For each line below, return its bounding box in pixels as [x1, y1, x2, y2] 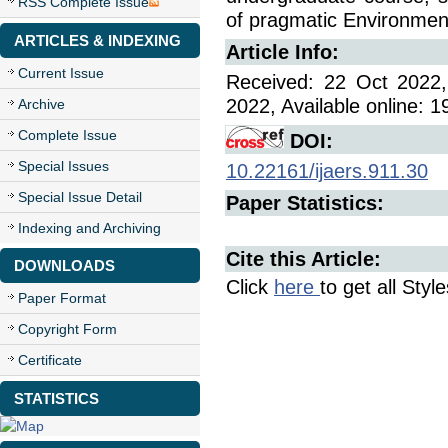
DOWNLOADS [14, 257, 115, 274]
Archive [18, 96, 65, 112]
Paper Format [18, 290, 106, 306]
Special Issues [18, 158, 109, 174]
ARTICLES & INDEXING [14, 32, 181, 49]
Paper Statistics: [226, 192, 384, 214]
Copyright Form [18, 321, 117, 337]
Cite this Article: [226, 248, 381, 270]
